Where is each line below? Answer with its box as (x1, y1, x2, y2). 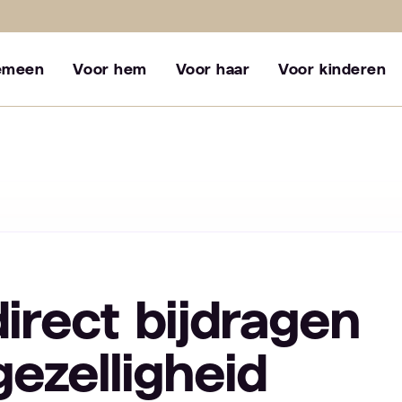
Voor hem (73, 61, 147, 77)
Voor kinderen (278, 61, 387, 77)
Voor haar (175, 61, 250, 77)
